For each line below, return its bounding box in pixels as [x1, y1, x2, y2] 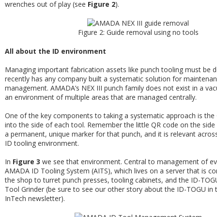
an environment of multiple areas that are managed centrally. [5, 93, 197, 102]
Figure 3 [13, 157, 40, 166]
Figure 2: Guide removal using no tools [77, 28, 199, 37]
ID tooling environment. [5, 139, 79, 148]
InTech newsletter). [5, 194, 65, 203]
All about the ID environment [5, 46, 106, 56]
